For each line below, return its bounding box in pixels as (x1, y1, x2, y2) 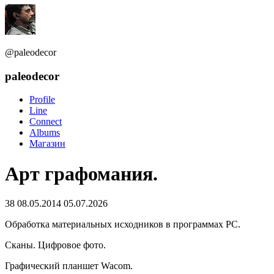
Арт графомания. (5, 162, 158, 185)
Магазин (29, 138, 65, 149)
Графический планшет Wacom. (5, 261, 133, 272)
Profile (29, 94, 55, 105)
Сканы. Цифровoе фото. (5, 240, 106, 251)
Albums (29, 127, 60, 138)
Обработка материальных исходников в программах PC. (5, 219, 240, 230)
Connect (29, 116, 62, 127)
